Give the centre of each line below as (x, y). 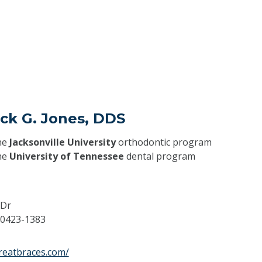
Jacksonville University (62, 142)
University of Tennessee (66, 156)
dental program (159, 156)
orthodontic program (163, 142)
